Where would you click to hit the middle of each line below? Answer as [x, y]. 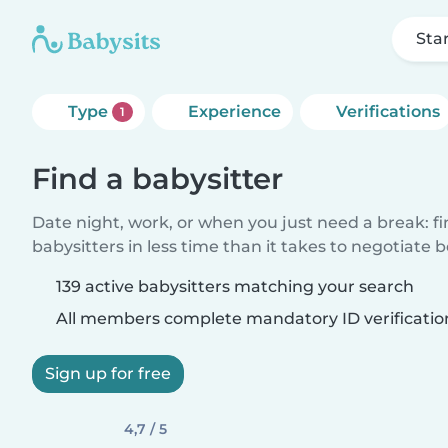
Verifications [387, 111]
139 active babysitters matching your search [235, 286]
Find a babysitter [157, 178]
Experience [234, 111]
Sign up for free [108, 373]
